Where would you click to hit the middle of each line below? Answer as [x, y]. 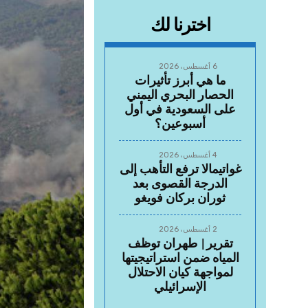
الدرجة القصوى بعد [180, 185]
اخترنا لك [180, 26]
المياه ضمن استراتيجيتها [180, 259]
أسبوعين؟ [180, 125]
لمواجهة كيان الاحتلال [180, 273]
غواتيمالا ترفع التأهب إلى [180, 170]
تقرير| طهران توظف [180, 244]
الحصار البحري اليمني [180, 96]
